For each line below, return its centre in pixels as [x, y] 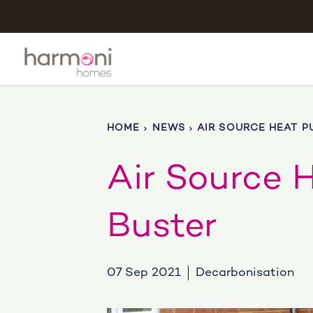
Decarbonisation [245, 273]
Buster [162, 228]
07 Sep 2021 [144, 273]
